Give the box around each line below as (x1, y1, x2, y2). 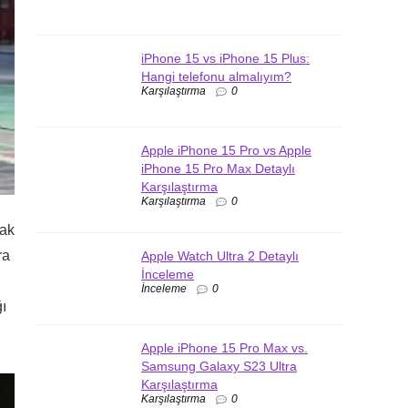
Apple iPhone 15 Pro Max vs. (141, 340, 308, 355)
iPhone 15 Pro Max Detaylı (141, 161, 295, 176)
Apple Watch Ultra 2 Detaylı (141, 248, 299, 263)
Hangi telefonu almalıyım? (141, 69, 291, 84)
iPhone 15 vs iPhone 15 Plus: (141, 51, 310, 66)
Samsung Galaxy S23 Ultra (141, 358, 297, 373)
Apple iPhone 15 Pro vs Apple (141, 143, 311, 158)
